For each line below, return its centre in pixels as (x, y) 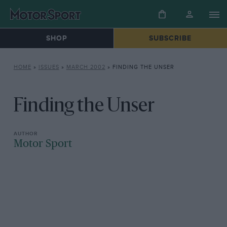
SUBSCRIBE (171, 39)
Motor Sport (43, 144)
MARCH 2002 (86, 67)
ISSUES (49, 67)
